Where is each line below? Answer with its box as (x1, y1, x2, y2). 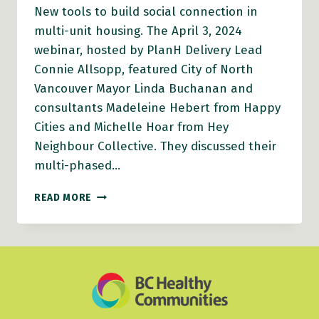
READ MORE (34, 192, 93, 204)
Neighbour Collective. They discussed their (34, 139, 276, 155)
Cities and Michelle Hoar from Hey (34, 120, 229, 135)
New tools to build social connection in (34, 4, 258, 20)
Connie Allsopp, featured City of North (34, 62, 253, 78)
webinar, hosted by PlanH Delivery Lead (34, 43, 262, 58)
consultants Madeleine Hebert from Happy (34, 100, 281, 116)
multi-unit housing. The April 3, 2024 (34, 23, 242, 39)
